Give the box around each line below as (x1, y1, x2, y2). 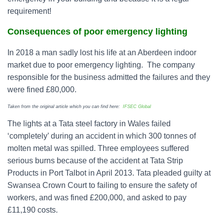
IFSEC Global (123, 104, 151, 109)
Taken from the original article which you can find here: (7, 104, 123, 109)
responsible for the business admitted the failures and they (7, 73, 210, 81)
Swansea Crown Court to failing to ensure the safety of (7, 181, 197, 189)
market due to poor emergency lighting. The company (7, 61, 195, 69)
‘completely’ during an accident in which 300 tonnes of (7, 132, 196, 140)
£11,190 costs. (7, 206, 58, 214)
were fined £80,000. (7, 85, 76, 94)
